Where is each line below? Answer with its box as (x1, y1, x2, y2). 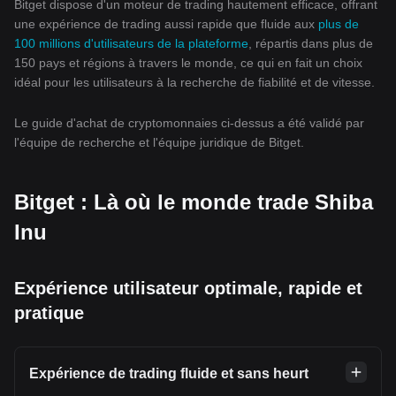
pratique (14, 303, 84, 324)
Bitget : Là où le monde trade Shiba (14, 190, 373, 215)
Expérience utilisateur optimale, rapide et (14, 278, 362, 299)
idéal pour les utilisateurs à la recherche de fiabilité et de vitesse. (14, 75, 375, 90)
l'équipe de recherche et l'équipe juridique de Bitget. (14, 135, 304, 150)
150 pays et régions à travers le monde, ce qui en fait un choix (14, 56, 362, 71)
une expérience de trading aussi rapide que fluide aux (14, 17, 318, 32)
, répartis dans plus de (248, 36, 373, 51)
